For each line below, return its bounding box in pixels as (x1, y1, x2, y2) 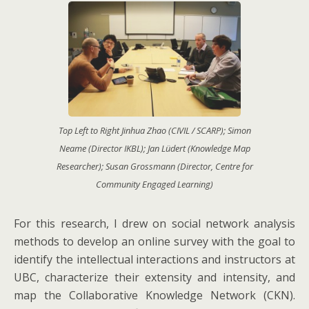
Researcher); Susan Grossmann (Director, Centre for (56, 159, 253, 172)
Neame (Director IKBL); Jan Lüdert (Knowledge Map (59, 141, 250, 154)
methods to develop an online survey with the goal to (14, 233, 295, 249)
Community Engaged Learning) (96, 177, 213, 190)
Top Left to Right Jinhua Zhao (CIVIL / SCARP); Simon (58, 123, 251, 137)
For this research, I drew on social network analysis (14, 215, 295, 231)
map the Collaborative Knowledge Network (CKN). (14, 287, 295, 303)
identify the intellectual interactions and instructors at (14, 251, 295, 267)
